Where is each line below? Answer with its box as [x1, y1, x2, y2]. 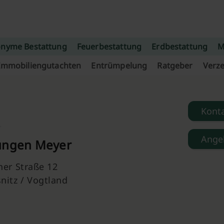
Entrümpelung [91, 60, 147, 71]
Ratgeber [157, 60, 193, 71]
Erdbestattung [151, 41, 208, 52]
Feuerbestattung [76, 41, 142, 52]
